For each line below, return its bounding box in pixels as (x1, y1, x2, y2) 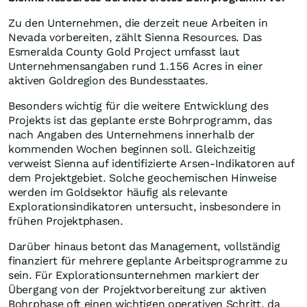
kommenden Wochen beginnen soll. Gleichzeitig (8, 143, 256, 156)
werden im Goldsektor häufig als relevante (8, 186, 228, 199)
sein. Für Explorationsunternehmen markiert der (8, 269, 260, 282)
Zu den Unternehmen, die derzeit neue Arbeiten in (8, 16, 268, 30)
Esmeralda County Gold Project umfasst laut (8, 45, 240, 59)
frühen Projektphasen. (8, 214, 127, 228)
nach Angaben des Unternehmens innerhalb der (8, 128, 256, 142)
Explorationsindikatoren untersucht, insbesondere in (8, 200, 281, 214)
